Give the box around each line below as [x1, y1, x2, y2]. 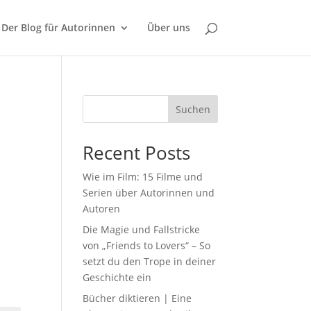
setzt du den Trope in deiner [83, 255, 217, 268]
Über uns [146, 21, 190, 34]
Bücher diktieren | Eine [83, 292, 192, 305]
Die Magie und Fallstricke [83, 223, 201, 236]
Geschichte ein [83, 271, 152, 284]
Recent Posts [83, 140, 191, 165]
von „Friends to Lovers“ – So [83, 239, 211, 252]
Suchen [175, 102, 210, 116]
